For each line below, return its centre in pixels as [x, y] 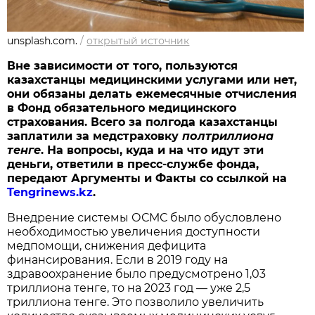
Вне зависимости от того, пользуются [123, 66]
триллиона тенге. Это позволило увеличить [136, 302]
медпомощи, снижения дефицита [107, 246]
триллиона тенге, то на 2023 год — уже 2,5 [129, 288]
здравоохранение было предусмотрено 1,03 [137, 274]
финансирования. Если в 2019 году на [118, 260]
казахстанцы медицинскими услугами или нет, [152, 80]
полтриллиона [226, 136]
